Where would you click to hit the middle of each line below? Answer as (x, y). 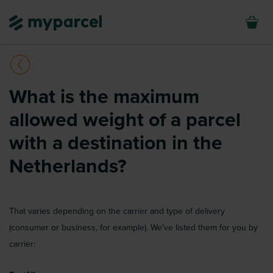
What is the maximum (104, 97)
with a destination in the (116, 143)
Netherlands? (68, 166)
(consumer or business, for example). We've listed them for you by (133, 228)
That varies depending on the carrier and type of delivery (117, 211)
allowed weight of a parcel (125, 120)
